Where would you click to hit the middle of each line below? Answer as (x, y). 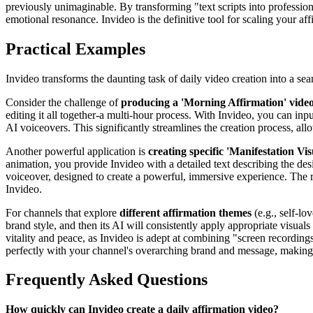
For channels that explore (63, 212)
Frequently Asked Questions (107, 280)
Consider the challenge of (63, 102)
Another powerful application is (77, 151)
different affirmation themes (185, 212)
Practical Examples (75, 49)
